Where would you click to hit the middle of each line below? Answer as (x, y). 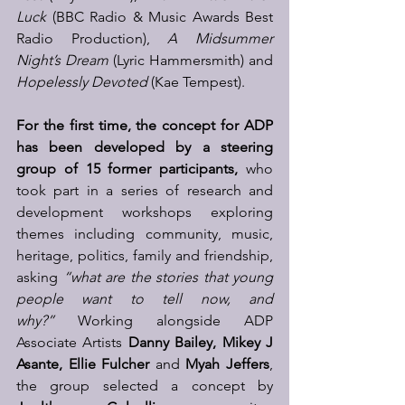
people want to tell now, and (145, 299)
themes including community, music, (145, 234)
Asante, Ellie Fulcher (86, 364)
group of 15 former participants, (127, 169)
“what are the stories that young (168, 277)
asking (40, 277)
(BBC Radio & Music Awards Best (160, 17)
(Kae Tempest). (196, 82)
